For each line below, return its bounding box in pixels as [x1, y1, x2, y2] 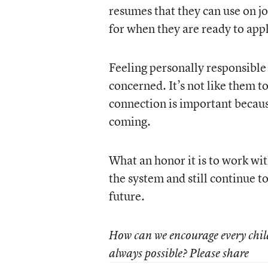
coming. [108, 113, 151, 129]
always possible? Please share [108, 245, 249, 261]
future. [108, 188, 145, 204]
